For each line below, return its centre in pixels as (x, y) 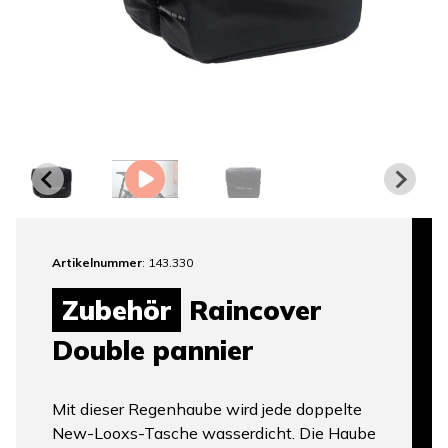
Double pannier (152, 350)
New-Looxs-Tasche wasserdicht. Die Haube (214, 433)
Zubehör (116, 310)
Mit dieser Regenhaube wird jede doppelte (207, 409)
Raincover (251, 310)
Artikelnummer (97, 263)
